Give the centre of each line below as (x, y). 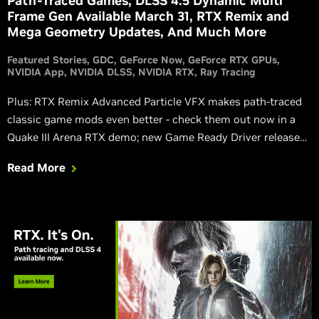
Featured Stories (47, 59)
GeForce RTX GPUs (232, 59)
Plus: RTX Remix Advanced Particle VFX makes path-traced (155, 101)
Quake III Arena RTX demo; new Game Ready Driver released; (158, 137)
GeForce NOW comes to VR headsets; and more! (128, 155)
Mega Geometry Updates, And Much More (137, 31)
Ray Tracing (228, 72)
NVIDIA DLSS (101, 72)
